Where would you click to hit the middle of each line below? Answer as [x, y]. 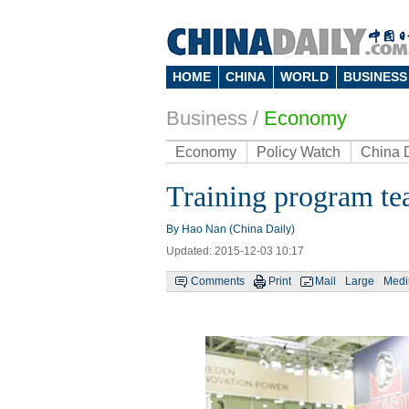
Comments [218, 281]
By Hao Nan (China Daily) [231, 229]
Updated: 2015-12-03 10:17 [235, 251]
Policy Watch [299, 152]
